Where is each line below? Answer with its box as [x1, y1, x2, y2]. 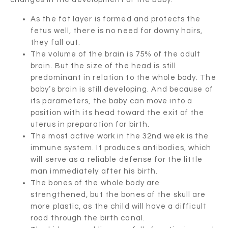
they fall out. [31, 38, 81, 46]
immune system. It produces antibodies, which [31, 144, 212, 152]
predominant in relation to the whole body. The [31, 73, 216, 81]
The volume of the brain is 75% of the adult [31, 50, 201, 58]
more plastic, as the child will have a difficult [31, 202, 207, 210]
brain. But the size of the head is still [31, 62, 177, 70]
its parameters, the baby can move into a [31, 97, 193, 105]
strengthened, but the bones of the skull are [31, 190, 206, 198]
